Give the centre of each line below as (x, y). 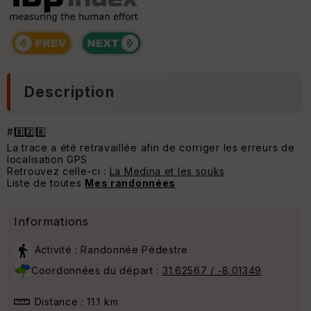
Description (69, 92)
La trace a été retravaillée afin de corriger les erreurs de (151, 148)
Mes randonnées (131, 183)
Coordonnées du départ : (97, 271)
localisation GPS (48, 160)
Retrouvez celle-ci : (58, 171)
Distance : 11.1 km (75, 302)
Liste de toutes (46, 183)
